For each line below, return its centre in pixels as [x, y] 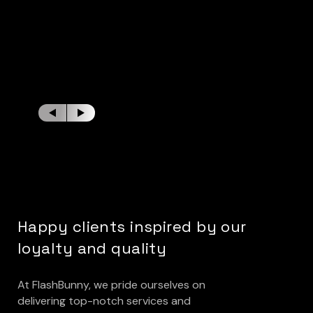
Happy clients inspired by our [132, 227]
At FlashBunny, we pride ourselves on [111, 285]
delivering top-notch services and [104, 301]
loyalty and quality [92, 248]
